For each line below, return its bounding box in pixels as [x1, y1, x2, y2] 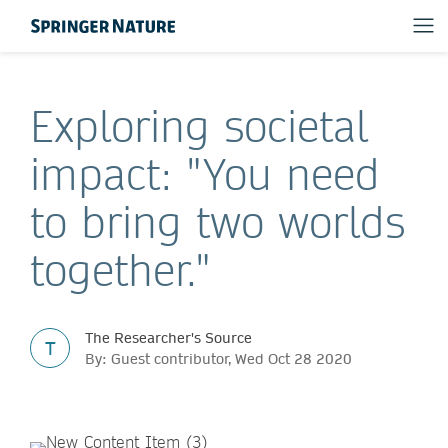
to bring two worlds [30, 195, 405, 249]
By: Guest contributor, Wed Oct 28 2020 [85, 349, 352, 368]
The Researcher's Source [85, 328, 252, 347]
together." [30, 243, 210, 297]
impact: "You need [30, 147, 380, 201]
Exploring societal [30, 99, 368, 153]
